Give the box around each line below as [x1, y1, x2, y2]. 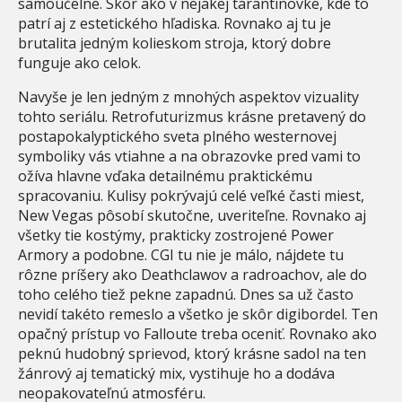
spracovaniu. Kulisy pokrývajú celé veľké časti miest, [18, 186, 364, 206]
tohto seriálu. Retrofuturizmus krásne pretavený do [18, 107, 366, 127]
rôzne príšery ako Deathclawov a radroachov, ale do [18, 265, 367, 285]
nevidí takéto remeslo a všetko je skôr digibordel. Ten [18, 304, 378, 325]
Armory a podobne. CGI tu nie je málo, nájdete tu [18, 245, 344, 266]
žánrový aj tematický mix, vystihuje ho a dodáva [18, 363, 335, 384]
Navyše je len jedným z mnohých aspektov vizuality [18, 87, 359, 108]
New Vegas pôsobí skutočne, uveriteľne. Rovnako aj [18, 205, 366, 226]
